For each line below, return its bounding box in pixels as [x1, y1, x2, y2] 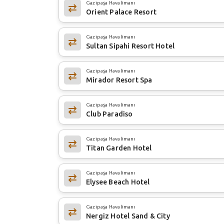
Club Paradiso [86, 109, 133, 118]
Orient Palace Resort [86, 7, 156, 16]
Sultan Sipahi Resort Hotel [86, 41, 175, 50]
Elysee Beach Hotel [86, 177, 150, 186]
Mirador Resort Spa [86, 75, 152, 84]
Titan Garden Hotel [86, 143, 152, 152]
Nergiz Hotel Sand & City [86, 211, 170, 220]
